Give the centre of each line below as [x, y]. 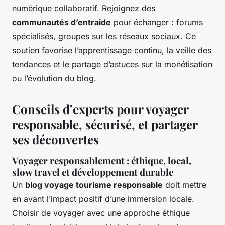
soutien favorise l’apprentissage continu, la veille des [112, 50]
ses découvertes [55, 139]
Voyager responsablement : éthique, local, [102, 160]
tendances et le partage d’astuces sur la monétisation [112, 64]
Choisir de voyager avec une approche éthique [101, 213]
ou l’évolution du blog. [54, 78]
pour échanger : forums [157, 22]
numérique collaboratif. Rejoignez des [84, 8]
